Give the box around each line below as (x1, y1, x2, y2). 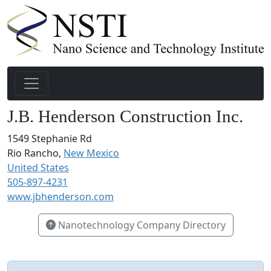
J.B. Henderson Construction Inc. (7, 106, 243, 126)
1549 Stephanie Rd (7, 132, 92, 146)
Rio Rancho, (7, 146, 64, 160)
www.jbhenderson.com (7, 190, 114, 204)
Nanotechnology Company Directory (55, 218, 226, 232)
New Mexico (64, 146, 119, 160)
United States (7, 161, 69, 175)
